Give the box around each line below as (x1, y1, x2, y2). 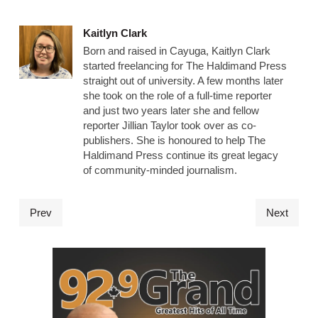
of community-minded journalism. (82, 163, 237, 176)
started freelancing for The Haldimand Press (82, 59, 287, 72)
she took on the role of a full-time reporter (82, 89, 272, 102)
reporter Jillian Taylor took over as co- (82, 119, 256, 131)
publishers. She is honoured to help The (82, 133, 265, 146)
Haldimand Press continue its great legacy (82, 148, 278, 161)
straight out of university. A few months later (82, 74, 283, 87)
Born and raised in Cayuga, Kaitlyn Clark (82, 44, 270, 57)
